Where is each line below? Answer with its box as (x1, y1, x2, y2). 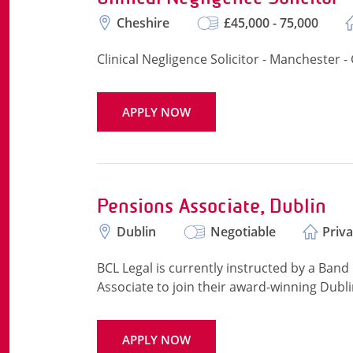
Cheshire (117, 14, 169, 32)
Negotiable (210, 223, 276, 240)
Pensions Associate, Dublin (97, 195, 326, 217)
